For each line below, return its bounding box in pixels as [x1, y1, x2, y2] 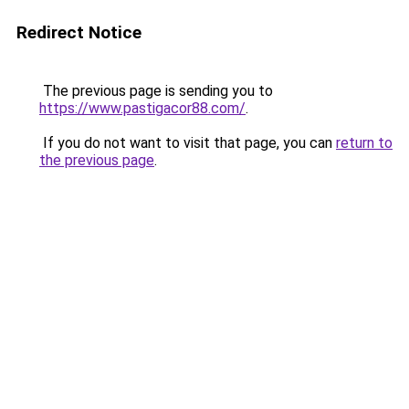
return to [336, 134, 393, 152]
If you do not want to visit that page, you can [39, 134, 336, 152]
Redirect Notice [16, 22, 142, 43]
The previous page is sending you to [39, 82, 273, 100]
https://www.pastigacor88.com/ [39, 100, 246, 117]
